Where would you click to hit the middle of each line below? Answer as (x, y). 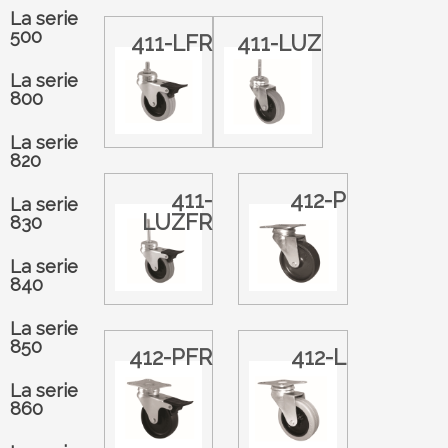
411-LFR (171, 42)
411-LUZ (279, 42)
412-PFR (170, 357)
